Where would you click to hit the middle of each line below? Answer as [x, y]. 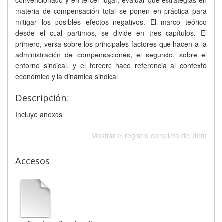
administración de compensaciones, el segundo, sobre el [111, 55]
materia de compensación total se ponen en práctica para [111, 11]
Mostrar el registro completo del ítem [149, 135]
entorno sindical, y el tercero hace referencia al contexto [111, 65]
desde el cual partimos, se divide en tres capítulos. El [111, 33]
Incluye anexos [39, 114]
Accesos [32, 161]
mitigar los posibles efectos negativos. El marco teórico [111, 22]
